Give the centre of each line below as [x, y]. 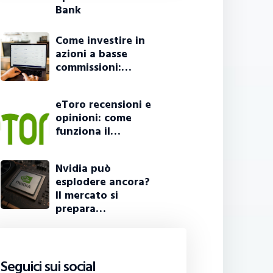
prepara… [81, 209]
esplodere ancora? [103, 182]
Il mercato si [87, 196]
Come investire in [101, 41]
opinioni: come [94, 118]
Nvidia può [83, 169]
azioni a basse [92, 54]
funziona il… [88, 132]
